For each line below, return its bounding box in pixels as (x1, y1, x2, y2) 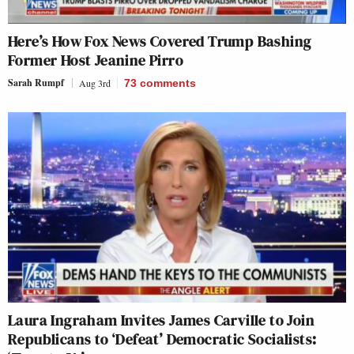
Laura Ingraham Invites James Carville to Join (8, 309, 314, 331)
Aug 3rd (79, 77, 111, 90)
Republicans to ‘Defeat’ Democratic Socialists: (8, 328, 317, 350)
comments (140, 77, 196, 90)
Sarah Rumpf (8, 76, 64, 90)
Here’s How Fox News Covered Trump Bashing (8, 30, 312, 53)
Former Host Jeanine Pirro (8, 49, 183, 72)
